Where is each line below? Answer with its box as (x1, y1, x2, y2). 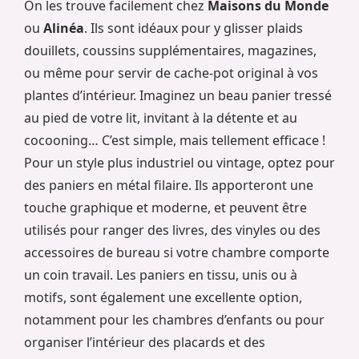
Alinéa (43, 19, 84, 38)
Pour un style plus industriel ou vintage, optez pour (24, 154, 335, 172)
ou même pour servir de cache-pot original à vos (24, 64, 318, 83)
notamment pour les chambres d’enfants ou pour (24, 311, 325, 329)
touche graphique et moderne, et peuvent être (24, 199, 307, 217)
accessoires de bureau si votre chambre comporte (24, 244, 329, 262)
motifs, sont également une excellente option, (24, 288, 302, 307)
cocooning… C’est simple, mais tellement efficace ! (24, 131, 325, 150)
